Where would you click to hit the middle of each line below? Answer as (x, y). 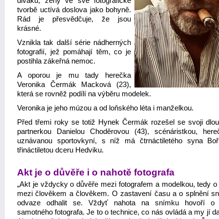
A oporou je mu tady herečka (74, 75)
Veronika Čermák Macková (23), (74, 85)
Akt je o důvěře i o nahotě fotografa (96, 172)
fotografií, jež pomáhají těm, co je (74, 52)
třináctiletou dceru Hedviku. (60, 150)
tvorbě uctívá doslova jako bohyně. (74, 10)
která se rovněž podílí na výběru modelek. (84, 94)
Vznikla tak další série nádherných (74, 43)
